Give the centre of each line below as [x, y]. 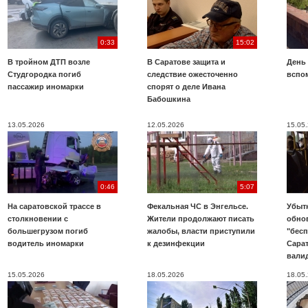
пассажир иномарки [46, 87]
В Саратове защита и [186, 62]
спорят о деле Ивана [186, 87]
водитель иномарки [46, 243]
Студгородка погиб [44, 74]
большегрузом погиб [48, 231]
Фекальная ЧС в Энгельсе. [198, 206]
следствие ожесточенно [192, 74]
